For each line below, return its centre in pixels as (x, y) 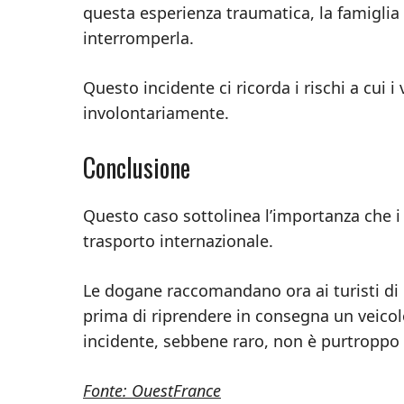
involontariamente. (156, 112)
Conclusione (137, 167)
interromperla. (138, 37)
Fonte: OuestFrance (152, 390)
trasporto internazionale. (178, 240)
